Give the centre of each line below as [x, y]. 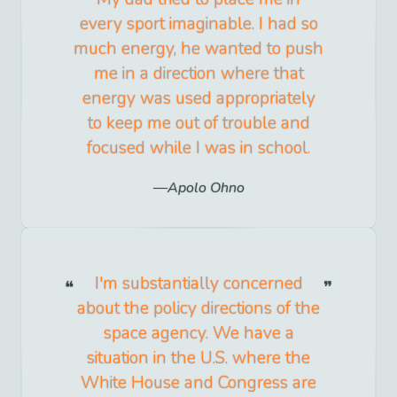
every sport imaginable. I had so [198, 23]
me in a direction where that [198, 73]
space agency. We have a [198, 333]
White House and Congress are [198, 382]
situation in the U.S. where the [198, 358]
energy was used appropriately [198, 98]
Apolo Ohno [206, 187]
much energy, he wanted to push [198, 48]
